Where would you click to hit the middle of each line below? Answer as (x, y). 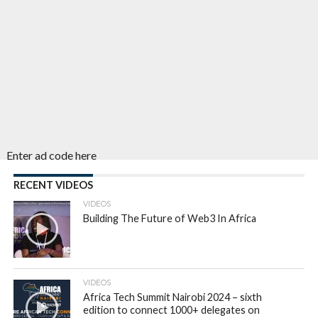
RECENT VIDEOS (53, 185)
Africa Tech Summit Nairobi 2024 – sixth (173, 297)
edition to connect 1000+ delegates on (172, 310)
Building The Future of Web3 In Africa (170, 218)
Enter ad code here (51, 155)
